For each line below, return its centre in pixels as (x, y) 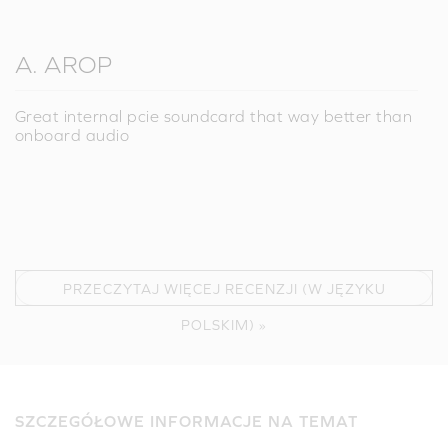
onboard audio (72, 134)
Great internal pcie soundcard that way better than (214, 115)
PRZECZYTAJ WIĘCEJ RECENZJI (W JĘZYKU (224, 288)
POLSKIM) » (224, 324)
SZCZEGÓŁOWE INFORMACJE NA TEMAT (186, 420)
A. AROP (64, 64)
